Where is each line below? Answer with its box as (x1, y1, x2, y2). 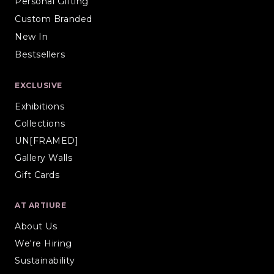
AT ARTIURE (15, 200, 67, 210)
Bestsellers (15, 48, 65, 60)
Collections (15, 117, 65, 129)
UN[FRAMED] (15, 135, 79, 146)
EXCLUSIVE (15, 80, 63, 90)
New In (15, 31, 48, 42)
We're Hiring (15, 237, 72, 249)
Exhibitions (15, 100, 65, 112)
